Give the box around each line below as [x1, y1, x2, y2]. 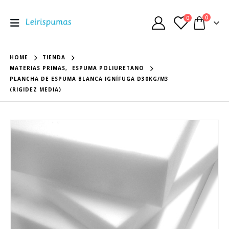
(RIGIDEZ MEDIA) [10, 86, 62, 93]
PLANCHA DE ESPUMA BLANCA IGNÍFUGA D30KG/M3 [10, 75, 169, 82]
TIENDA [42, 54, 66, 61]
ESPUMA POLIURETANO [72, 64, 145, 72]
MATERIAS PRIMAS [10, 64, 66, 72]
